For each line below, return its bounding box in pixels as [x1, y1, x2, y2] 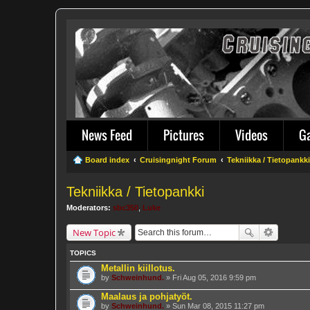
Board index [85, 156, 129, 164]
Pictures [163, 126, 204, 144]
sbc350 [113, 203, 138, 212]
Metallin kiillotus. [101, 262, 175, 273]
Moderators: [66, 203, 111, 212]
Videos [235, 126, 268, 144]
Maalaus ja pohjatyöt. [101, 291, 192, 302]
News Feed [82, 126, 132, 144]
